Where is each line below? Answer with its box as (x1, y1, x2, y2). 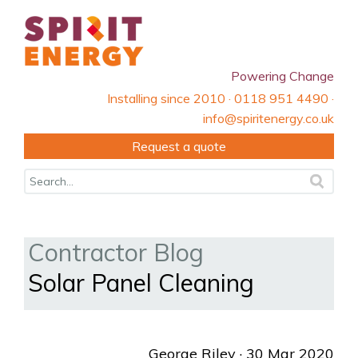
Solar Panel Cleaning (28, 268, 254, 298)
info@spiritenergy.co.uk (203, 110, 334, 126)
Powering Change (231, 68, 334, 84)
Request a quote (132, 138, 226, 154)
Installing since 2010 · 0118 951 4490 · (107, 90, 334, 106)
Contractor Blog (28, 237, 204, 268)
